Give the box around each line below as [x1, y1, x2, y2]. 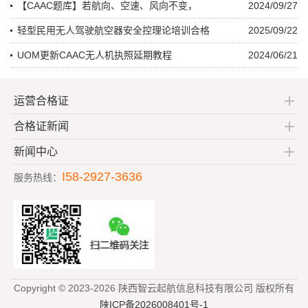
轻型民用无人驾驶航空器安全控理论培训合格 [17, 24, 210, 36]
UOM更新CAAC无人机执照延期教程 [17, 49, 172, 60]
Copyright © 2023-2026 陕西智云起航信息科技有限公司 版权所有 [14, 282, 294, 294]
